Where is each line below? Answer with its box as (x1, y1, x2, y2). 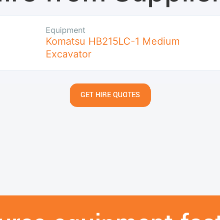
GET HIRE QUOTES (80, 89, 140, 100)
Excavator (46, 48, 91, 60)
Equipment (46, 25, 85, 35)
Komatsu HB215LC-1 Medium (46, 35, 180, 47)
